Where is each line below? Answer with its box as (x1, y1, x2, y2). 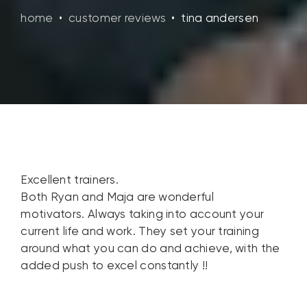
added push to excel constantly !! (21, 260, 208, 273)
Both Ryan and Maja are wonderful (21, 192, 214, 204)
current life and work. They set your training (21, 226, 259, 238)
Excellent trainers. (21, 175, 119, 187)
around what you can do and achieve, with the (21, 243, 280, 256)
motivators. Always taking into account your (21, 209, 265, 221)
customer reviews (69, 12, 166, 25)
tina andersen (181, 12, 259, 25)
